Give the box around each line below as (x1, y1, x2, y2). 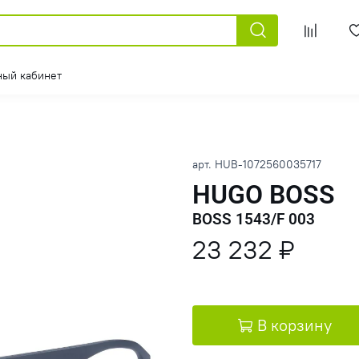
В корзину (257, 315, 332, 336)
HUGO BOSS (192, 179, 335, 211)
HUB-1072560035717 (215, 158, 321, 172)
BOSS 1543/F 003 (288, 210, 315, 229)
